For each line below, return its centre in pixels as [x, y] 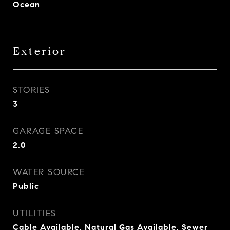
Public [26, 186]
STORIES [32, 90]
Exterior [40, 51]
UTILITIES [35, 213]
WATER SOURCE [49, 172]
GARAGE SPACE [48, 131]
